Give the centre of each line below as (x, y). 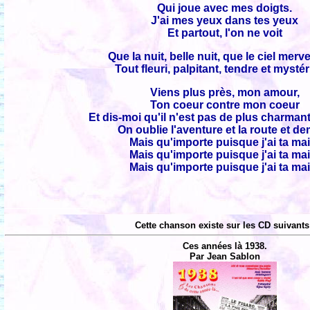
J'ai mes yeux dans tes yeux (225, 20)
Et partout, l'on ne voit (225, 33)
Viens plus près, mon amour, (225, 92)
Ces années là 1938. (225, 246)
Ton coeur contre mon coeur (225, 104)
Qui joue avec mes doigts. (225, 8)
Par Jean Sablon (225, 256)
